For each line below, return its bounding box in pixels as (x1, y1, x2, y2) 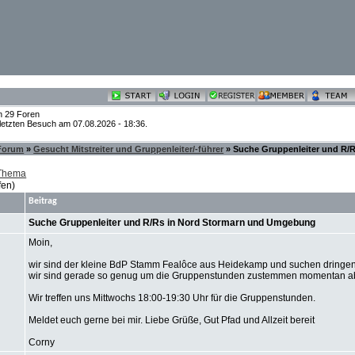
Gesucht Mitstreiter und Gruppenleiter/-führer (33, 144, 224, 154)
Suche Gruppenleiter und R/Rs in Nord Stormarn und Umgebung (29, 217, 316, 228)
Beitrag (29, 197, 58, 206)
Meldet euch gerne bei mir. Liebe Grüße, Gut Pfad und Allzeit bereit (29, 315, 315, 326)
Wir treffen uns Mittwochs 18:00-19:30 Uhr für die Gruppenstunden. (29, 292, 316, 303)
